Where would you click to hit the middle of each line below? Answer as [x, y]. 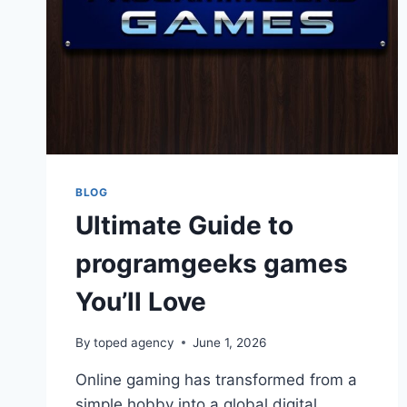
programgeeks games [212, 264]
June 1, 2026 [230, 342]
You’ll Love [141, 302]
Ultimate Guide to [184, 226]
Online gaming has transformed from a [216, 379]
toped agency [134, 342]
